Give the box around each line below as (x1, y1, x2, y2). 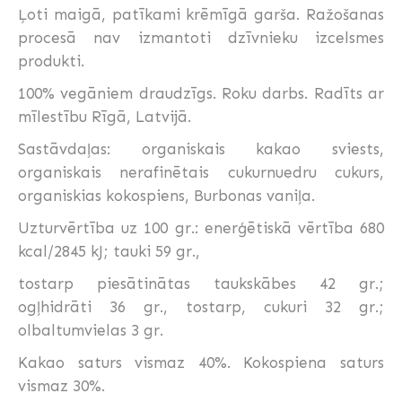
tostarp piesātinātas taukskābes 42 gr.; (18, 274, 384, 293)
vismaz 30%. (18, 376, 105, 395)
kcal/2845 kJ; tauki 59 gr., (18, 241, 200, 260)
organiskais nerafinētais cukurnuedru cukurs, (18, 162, 384, 181)
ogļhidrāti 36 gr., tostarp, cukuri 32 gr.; (18, 297, 384, 316)
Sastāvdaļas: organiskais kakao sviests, (18, 139, 384, 158)
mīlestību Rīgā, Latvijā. (18, 107, 191, 126)
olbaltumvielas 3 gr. (18, 320, 163, 339)
